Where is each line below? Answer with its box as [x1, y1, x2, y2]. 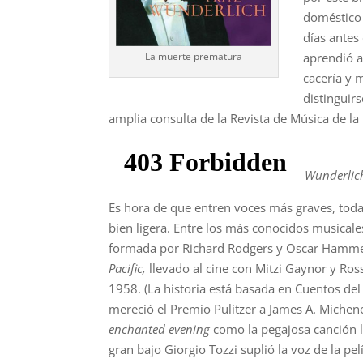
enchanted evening [109, 320, 211, 337]
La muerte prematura [145, 49, 243, 64]
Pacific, [109, 259, 147, 276]
